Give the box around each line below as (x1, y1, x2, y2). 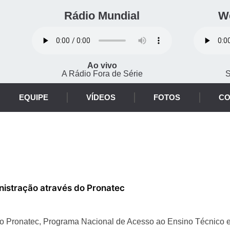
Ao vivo (87, 61, 117, 70)
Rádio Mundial (64, 9, 140, 22)
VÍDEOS (86, 93, 116, 102)
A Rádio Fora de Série (61, 69, 143, 78)
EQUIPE (18, 93, 48, 102)
